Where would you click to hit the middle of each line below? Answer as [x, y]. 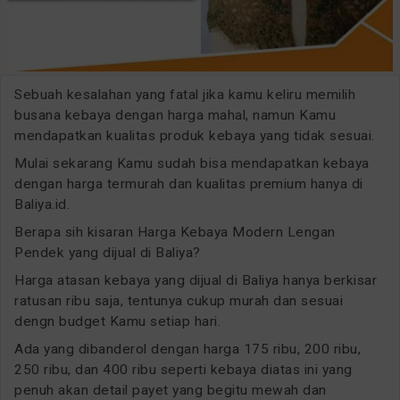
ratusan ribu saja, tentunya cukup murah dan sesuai [179, 300]
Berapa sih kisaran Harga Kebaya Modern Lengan [175, 232]
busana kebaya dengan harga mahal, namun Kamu [175, 115]
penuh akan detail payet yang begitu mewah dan [171, 390]
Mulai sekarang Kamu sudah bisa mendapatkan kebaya [192, 163]
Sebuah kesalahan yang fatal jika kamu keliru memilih [185, 94]
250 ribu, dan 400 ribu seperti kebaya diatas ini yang [183, 369]
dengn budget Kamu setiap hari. [117, 321]
